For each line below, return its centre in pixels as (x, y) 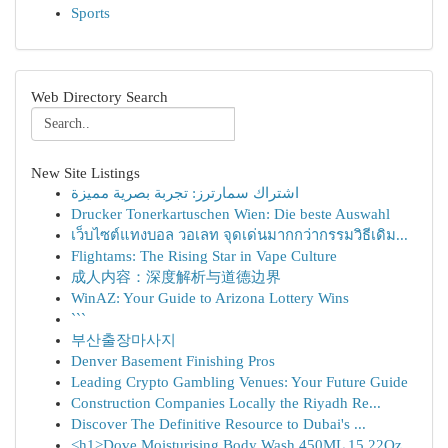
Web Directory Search (99, 96)
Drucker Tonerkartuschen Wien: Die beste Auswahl (230, 214)
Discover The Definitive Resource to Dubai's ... (218, 424)
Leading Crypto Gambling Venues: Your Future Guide (239, 382)
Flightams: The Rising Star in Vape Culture (204, 256)
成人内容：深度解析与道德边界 (176, 277)
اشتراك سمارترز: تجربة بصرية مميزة (185, 193)
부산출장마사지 (123, 340)
